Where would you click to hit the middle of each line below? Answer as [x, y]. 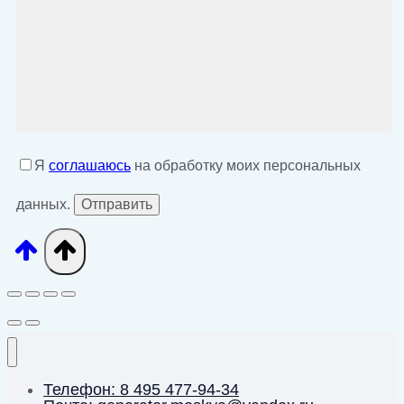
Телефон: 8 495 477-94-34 [141, 389]
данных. [43, 204]
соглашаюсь [90, 165]
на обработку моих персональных [246, 165]
